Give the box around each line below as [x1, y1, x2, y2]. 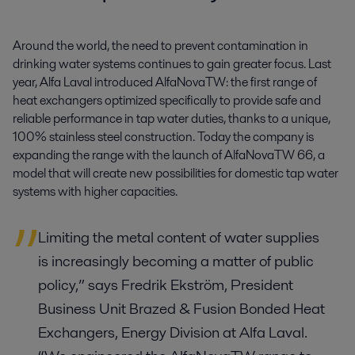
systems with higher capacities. [13, 182, 177, 201]
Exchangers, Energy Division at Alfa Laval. [38, 322, 307, 344]
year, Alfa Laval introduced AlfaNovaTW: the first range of [13, 73, 317, 92]
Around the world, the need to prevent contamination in [13, 36, 308, 55]
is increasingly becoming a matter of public [38, 250, 314, 273]
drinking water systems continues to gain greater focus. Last [13, 55, 331, 74]
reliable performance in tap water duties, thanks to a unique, [13, 109, 330, 128]
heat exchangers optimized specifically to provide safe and [13, 91, 321, 110]
